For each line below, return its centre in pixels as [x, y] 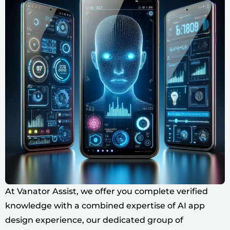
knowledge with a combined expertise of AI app [105, 206]
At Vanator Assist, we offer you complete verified [107, 191]
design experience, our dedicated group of [94, 220]
